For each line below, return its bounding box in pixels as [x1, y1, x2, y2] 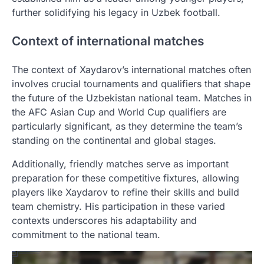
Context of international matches [12, 33, 204, 48]
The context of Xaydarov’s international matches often [12, 63, 251, 75]
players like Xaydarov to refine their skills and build [12, 186, 239, 198]
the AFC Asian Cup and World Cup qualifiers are [12, 105, 226, 118]
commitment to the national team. [12, 228, 160, 240]
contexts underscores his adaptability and [12, 214, 197, 226]
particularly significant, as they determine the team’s [12, 120, 242, 132]
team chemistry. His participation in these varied [12, 200, 225, 212]
